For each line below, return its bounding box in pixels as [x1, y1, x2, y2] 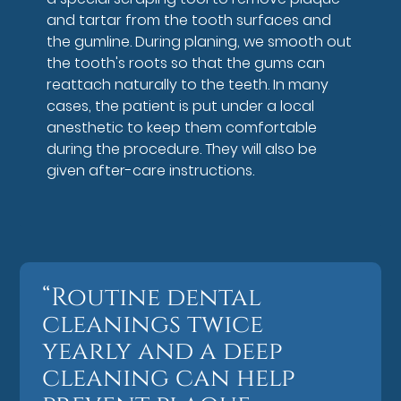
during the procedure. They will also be [47, 138, 318, 159]
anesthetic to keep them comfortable [47, 116, 318, 138]
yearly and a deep [42, 334, 283, 368]
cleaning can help [42, 361, 295, 395]
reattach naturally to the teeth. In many [47, 73, 329, 95]
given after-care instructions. [47, 159, 255, 181]
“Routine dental [42, 280, 262, 314]
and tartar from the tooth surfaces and [47, 9, 332, 30]
